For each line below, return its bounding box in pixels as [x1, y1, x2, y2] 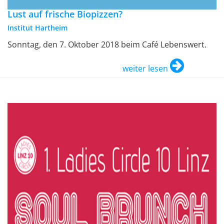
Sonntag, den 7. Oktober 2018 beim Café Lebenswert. [7, 39, 206, 50]
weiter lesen [122, 63, 168, 74]
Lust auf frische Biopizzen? [7, 8, 122, 20]
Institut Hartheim [7, 23, 67, 33]
